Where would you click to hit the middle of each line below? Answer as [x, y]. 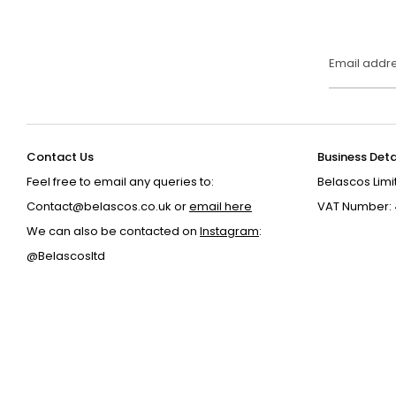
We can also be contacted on [113, 232]
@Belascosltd [66, 256]
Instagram [229, 232]
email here [221, 207]
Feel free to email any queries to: [120, 182]
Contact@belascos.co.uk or [108, 207]
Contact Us [60, 157]
